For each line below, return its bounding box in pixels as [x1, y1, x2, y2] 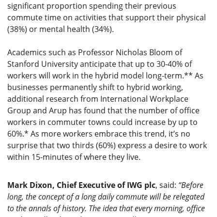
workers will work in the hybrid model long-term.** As [7, 70, 203, 81]
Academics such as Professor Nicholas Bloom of [7, 47, 182, 58]
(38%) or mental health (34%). [7, 24, 114, 34]
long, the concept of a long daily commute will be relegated [7, 191, 204, 202]
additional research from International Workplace [7, 93, 188, 104]
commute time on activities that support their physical [7, 12, 206, 23]
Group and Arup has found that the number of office [7, 105, 200, 116]
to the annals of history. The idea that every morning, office [7, 203, 205, 214]
